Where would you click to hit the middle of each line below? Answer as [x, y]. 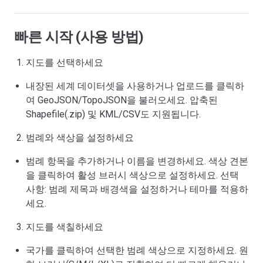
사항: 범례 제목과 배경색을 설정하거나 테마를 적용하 [137, 189]
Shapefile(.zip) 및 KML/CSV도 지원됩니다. [113, 114]
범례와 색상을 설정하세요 [80, 138]
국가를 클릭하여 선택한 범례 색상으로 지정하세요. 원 [137, 250]
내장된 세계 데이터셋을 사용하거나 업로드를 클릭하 [135, 86]
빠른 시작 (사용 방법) [79, 37]
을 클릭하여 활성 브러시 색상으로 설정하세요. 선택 [132, 175]
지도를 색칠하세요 [65, 227]
